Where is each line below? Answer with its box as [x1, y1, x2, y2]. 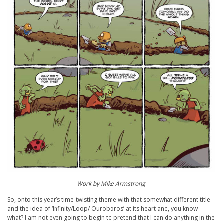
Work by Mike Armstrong [77, 179, 145, 188]
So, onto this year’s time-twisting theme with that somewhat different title [7, 195, 210, 204]
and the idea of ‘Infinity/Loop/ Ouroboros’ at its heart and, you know [7, 204, 198, 213]
